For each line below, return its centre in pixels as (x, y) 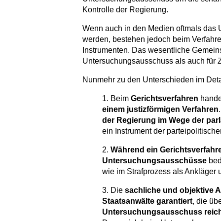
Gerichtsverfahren (166, 99)
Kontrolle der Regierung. (125, 10)
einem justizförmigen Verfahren (160, 110)
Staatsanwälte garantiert (147, 201)
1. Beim (116, 99)
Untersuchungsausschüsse (154, 161)
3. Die (113, 190)
